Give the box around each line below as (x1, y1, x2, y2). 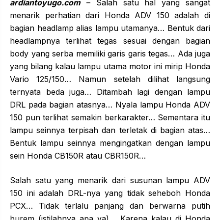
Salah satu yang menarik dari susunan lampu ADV (10, 175, 210, 185)
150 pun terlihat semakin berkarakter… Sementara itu (10, 112, 210, 122)
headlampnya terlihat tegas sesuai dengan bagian (10, 35, 210, 46)
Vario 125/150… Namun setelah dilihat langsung (10, 74, 210, 84)
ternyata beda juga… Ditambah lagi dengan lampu (10, 86, 210, 97)
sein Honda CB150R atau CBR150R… (10, 150, 146, 161)
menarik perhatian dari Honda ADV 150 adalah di (10, 10, 210, 20)
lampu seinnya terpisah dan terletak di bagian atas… (10, 125, 210, 135)
